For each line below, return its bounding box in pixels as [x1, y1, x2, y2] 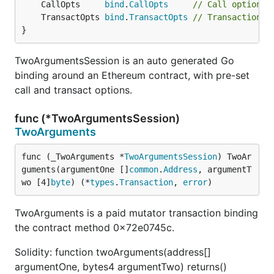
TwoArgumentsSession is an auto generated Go [15, 54, 234, 67]
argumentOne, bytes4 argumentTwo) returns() [15, 261, 227, 273]
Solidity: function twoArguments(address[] [15, 246, 211, 258]
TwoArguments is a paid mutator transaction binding [15, 207, 258, 219]
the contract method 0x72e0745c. [15, 221, 174, 234]
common [129, 165, 158, 174]
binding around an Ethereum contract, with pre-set [15, 69, 250, 81]
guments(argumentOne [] [21, 165, 129, 174]
